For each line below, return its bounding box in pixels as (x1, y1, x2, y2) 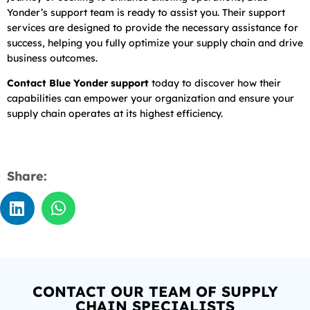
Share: (7, 167, 47, 184)
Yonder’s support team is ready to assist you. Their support (7, 6, 285, 19)
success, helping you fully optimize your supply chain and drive (7, 36, 303, 49)
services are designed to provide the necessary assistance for (7, 21, 298, 34)
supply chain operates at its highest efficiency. (7, 107, 223, 120)
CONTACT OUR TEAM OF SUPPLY (33, 282, 277, 301)
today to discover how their (149, 76, 281, 89)
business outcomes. (7, 51, 98, 64)
